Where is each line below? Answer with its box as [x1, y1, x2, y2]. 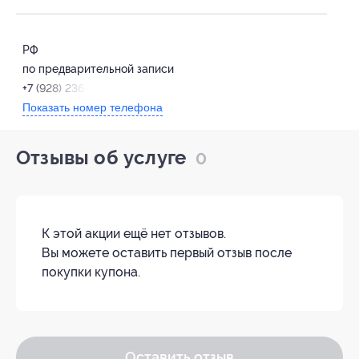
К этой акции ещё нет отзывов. [42, 226, 226, 242]
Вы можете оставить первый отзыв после [42, 245, 292, 261]
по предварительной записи [22, 63, 174, 76]
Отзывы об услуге [16, 147, 192, 170]
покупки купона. [42, 264, 140, 280]
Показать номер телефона [22, 101, 163, 115]
